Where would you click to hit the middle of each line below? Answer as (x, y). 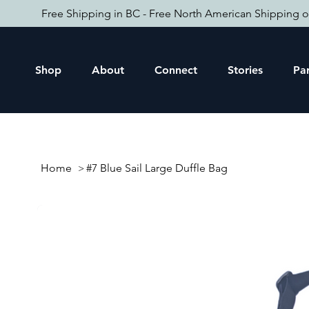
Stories (245, 70)
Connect (176, 70)
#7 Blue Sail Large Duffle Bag (157, 168)
